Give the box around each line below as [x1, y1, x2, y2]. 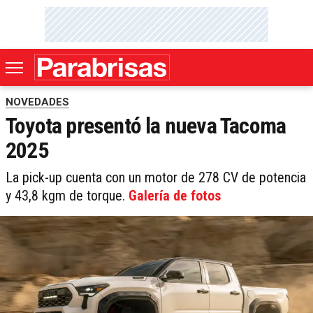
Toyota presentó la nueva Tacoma [6, 112, 286, 140]
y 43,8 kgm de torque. [6, 187, 129, 205]
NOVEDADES [6, 96, 69, 109]
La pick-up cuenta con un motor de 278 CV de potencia [6, 169, 306, 187]
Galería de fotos [129, 187, 221, 205]
